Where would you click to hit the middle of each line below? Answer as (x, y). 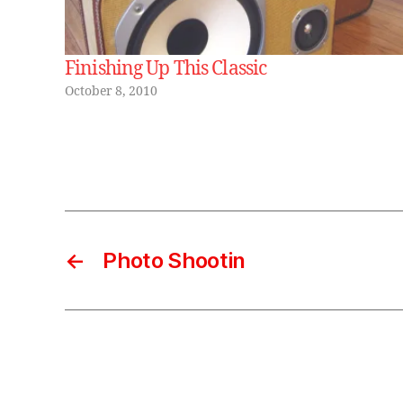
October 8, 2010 (111, 92)
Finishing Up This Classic (166, 69)
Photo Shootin (174, 261)
